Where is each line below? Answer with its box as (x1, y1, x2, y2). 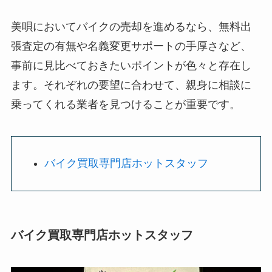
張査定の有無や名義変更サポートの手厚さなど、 (10, 40, 251, 53)
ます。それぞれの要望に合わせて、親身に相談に (10, 79, 251, 92)
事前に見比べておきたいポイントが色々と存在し (10, 59, 251, 72)
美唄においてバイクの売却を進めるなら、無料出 (10, 21, 251, 33)
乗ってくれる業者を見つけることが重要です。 (10, 98, 240, 111)
